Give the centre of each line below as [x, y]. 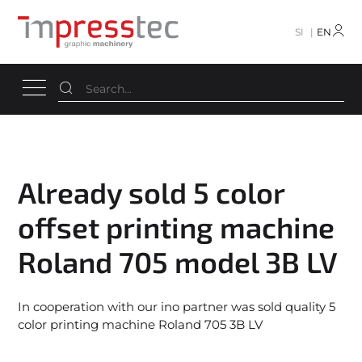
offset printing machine [177, 226]
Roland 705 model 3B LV [178, 261]
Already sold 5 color [152, 192]
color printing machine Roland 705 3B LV [141, 325]
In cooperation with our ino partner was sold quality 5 [177, 307]
